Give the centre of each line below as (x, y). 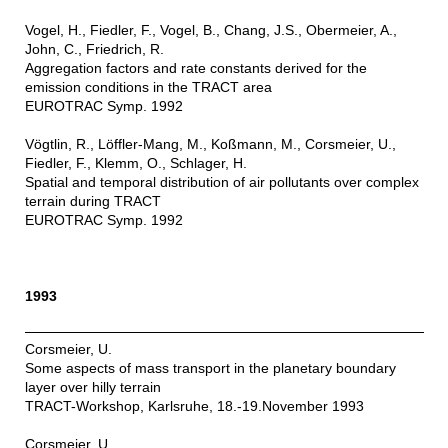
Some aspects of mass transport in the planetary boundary (210, 368)
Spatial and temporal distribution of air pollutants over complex (221, 182)
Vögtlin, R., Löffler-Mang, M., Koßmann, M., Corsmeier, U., (210, 144)
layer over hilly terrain (92, 387)
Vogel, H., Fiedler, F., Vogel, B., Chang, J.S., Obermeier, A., (210, 30)
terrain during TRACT (92, 201)
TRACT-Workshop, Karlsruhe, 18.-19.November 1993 (194, 406)
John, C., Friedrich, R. (94, 49)
